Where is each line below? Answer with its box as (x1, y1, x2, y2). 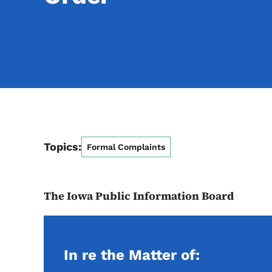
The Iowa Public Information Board (44, 188, 234, 203)
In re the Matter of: (64, 246, 200, 263)
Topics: (44, 140, 81, 153)
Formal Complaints (87, 142, 165, 152)
